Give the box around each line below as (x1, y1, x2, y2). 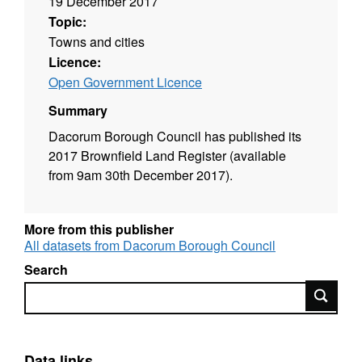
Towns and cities (48, 32, 145, 51)
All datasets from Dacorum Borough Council (24, 235, 276, 255)
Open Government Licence (48, 72, 202, 91)
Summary (48, 100, 107, 120)
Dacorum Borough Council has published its (48, 126, 301, 145)
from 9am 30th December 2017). (48, 165, 233, 184)
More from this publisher (24, 219, 174, 238)
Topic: (48, 11, 86, 31)
